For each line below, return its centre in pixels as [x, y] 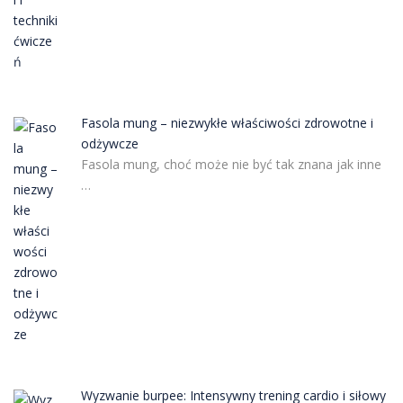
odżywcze [109, 143]
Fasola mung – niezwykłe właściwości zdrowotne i [227, 122]
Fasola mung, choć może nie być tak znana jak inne [231, 164]
